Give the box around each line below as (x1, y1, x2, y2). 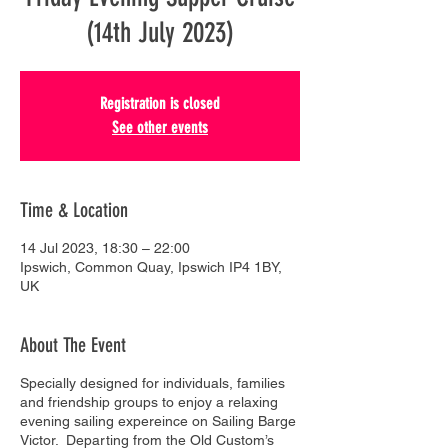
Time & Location (20, 197, 128, 222)
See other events (112, 117, 208, 137)
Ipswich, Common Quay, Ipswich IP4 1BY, (20, 258, 282, 275)
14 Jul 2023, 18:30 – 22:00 (20, 239, 190, 256)
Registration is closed (100, 93, 220, 113)
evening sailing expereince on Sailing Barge (20, 412, 296, 429)
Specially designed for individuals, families (20, 374, 285, 391)
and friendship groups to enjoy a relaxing (20, 393, 278, 410)
